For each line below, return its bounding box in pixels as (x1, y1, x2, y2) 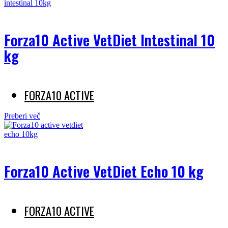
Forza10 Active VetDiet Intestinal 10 (4, 29, 215, 51)
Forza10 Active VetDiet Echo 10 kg (4, 160, 204, 182)
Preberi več (4, 111, 40, 121)
